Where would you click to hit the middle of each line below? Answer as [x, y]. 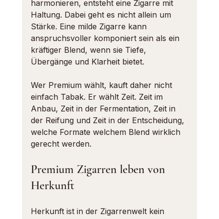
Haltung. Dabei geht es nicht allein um [102, 15]
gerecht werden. [61, 144]
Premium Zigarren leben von [99, 169]
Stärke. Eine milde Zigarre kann [90, 26]
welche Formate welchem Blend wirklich [107, 132]
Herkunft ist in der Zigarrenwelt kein [99, 211]
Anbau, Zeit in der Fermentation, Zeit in [104, 109]
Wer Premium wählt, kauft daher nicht [102, 85]
